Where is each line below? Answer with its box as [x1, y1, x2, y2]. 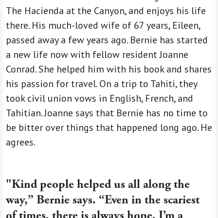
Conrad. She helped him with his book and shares [6, 62, 212, 75]
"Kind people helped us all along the [6, 177, 190, 192]
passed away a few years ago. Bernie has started [6, 33, 208, 46]
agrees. [6, 135, 36, 148]
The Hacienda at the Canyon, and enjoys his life [6, 4, 206, 17]
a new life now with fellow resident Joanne [6, 48, 188, 61]
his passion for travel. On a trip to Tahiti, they [6, 77, 197, 90]
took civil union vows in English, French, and [6, 91, 193, 105]
